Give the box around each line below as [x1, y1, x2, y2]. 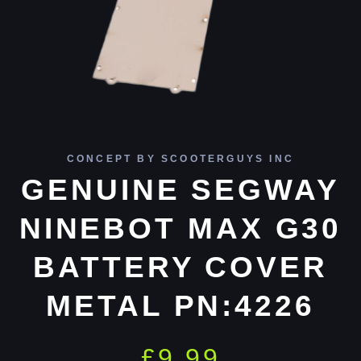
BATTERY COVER [33, 251, 328, 284]
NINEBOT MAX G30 [19, 212, 342, 246]
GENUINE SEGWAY [21, 173, 340, 207]
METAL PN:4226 [46, 289, 315, 323]
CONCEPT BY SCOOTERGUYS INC [66, 153, 295, 165]
